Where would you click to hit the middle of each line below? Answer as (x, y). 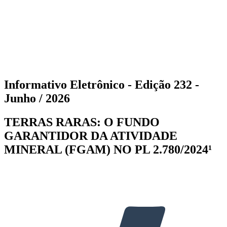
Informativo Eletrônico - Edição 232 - (102, 85)
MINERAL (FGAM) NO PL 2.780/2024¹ (108, 150)
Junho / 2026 (37, 99)
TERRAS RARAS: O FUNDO (82, 122)
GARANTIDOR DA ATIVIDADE (91, 136)
